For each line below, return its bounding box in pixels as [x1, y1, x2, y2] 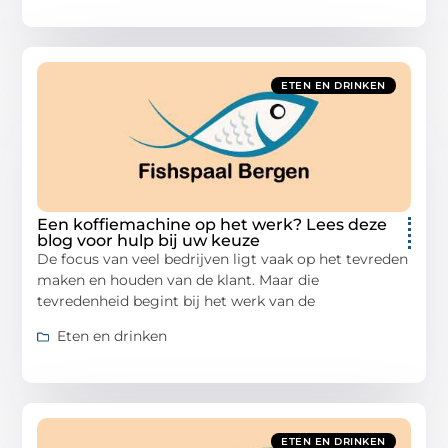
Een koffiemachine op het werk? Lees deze [37, 214, 388, 234]
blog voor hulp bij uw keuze [37, 230, 261, 250]
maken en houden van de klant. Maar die [37, 270, 320, 289]
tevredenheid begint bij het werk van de [37, 291, 316, 310]
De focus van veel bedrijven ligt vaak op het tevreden [37, 249, 409, 268]
